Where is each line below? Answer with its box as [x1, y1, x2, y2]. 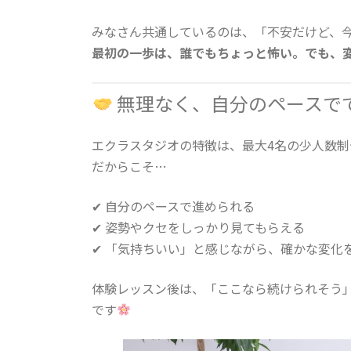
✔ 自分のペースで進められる [92, 196, 255, 215]
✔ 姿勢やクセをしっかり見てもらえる [92, 217, 305, 237]
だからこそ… [92, 156, 167, 175]
